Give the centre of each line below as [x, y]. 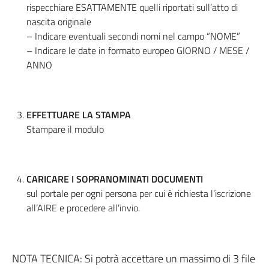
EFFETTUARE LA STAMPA [79, 115]
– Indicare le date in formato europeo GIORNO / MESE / [138, 50]
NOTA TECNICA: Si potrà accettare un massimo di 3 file [134, 258]
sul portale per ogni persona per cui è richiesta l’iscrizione [139, 193]
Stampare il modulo [65, 129]
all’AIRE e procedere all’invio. [83, 208]
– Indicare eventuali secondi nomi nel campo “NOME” [133, 36]
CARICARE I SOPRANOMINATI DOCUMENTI [115, 179]
